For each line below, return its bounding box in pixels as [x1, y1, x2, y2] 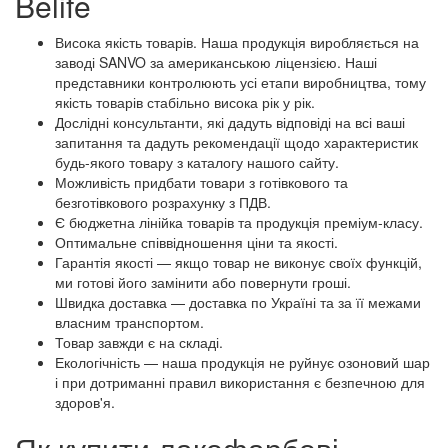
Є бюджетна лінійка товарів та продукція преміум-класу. [55, 212, 423, 233]
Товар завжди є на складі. [55, 332, 223, 353]
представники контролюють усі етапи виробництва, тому [55, 72, 426, 93]
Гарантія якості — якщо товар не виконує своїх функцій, [55, 252, 422, 273]
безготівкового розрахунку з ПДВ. [55, 192, 271, 213]
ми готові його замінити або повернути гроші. [55, 272, 351, 293]
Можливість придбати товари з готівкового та [55, 172, 348, 193]
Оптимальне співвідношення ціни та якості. [55, 232, 338, 253]
